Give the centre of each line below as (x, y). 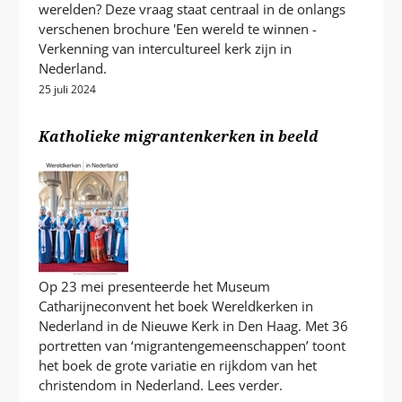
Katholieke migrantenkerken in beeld (179, 136)
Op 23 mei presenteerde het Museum (155, 287)
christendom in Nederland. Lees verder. (161, 385)
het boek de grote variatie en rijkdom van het (178, 366)
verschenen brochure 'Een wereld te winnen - (178, 29)
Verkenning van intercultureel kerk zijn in (166, 49)
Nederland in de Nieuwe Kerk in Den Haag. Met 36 (194, 326)
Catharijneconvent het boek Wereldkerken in (176, 306)
